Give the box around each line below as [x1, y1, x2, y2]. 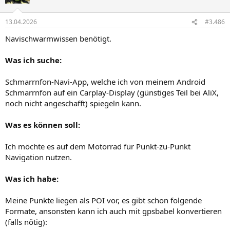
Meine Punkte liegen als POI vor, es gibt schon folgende [5, 195, 202, 206]
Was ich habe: [5, 174, 59, 184]
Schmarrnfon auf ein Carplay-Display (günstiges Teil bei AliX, [5, 87, 219, 98]
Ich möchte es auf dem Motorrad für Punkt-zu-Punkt [5, 141, 190, 152]
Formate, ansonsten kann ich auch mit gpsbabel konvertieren [5, 206, 222, 217]
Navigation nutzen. [5, 152, 72, 163]
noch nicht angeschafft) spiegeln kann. [5, 98, 141, 109]
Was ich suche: [5, 55, 62, 66]
